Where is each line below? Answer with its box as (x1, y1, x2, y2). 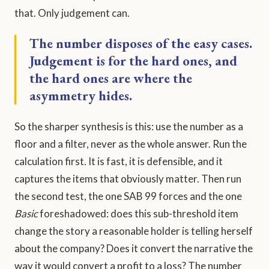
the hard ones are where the (29, 69, 192, 88)
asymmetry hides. (29, 86, 132, 105)
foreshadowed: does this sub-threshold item (38, 207, 238, 220)
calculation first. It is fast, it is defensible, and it (14, 155, 223, 168)
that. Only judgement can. (14, 7, 130, 20)
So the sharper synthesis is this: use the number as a (14, 120, 243, 133)
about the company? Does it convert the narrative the (14, 242, 253, 255)
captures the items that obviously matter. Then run (14, 172, 241, 186)
